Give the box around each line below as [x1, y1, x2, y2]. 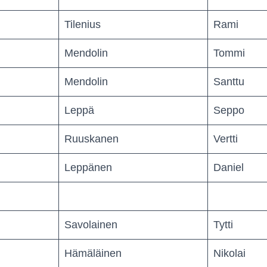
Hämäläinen [64, 247, 122, 259]
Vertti [213, 132, 238, 145]
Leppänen [64, 161, 112, 173]
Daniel [213, 161, 244, 173]
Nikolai [213, 247, 246, 259]
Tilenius [64, 18, 101, 30]
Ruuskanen [64, 132, 119, 145]
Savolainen [64, 218, 117, 231]
